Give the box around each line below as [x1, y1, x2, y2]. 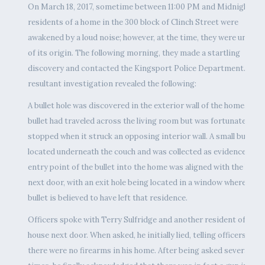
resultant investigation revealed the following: [27, 78, 196, 89]
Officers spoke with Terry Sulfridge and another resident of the [27, 214, 259, 225]
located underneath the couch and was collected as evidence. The [27, 146, 264, 157]
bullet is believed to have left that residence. [27, 192, 188, 203]
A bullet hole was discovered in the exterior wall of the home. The [27, 100, 262, 111]
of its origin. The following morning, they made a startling [27, 47, 240, 58]
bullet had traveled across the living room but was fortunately [27, 115, 252, 126]
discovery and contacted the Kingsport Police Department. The [27, 63, 261, 73]
